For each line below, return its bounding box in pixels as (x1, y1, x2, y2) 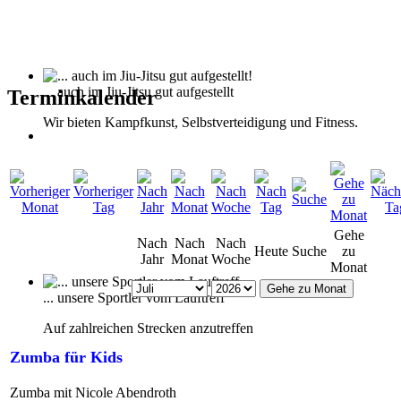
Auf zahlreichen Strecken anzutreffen (43, 320, 253, 336)
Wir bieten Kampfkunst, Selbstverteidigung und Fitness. (43, 115, 358, 130)
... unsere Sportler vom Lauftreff (43, 290, 225, 305)
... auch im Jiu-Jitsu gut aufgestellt (43, 84, 234, 99)
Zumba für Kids (10, 347, 123, 366)
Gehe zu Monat (266, 281, 346, 295)
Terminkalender (7, 85, 157, 109)
